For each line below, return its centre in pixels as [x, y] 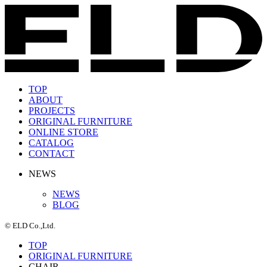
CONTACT [52, 154]
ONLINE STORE [63, 132]
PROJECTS [52, 111]
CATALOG [51, 143]
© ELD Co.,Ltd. [30, 226]
